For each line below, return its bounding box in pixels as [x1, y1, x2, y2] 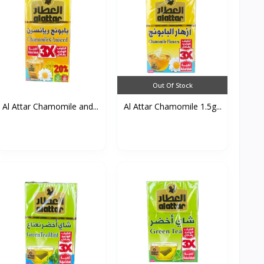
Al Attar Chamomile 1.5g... [123, 100, 222, 112]
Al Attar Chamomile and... [2, 100, 99, 112]
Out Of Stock [152, 80, 193, 90]
